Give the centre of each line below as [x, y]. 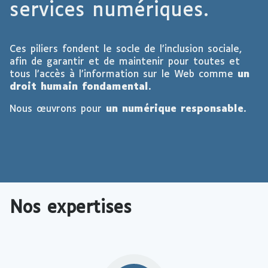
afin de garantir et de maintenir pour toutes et [125, 62]
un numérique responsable [175, 109]
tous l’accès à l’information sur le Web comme [124, 75]
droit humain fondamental [79, 87]
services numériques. [109, 11]
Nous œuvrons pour [58, 109]
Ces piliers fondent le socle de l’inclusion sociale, [126, 50]
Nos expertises [71, 208]
